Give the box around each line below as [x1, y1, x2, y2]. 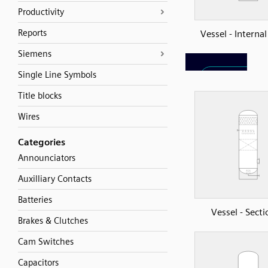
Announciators [18, 153, 75, 163]
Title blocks [18, 90, 62, 101]
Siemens [18, 48, 51, 59]
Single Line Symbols [18, 69, 96, 80]
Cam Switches [18, 236, 74, 247]
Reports [18, 28, 47, 38]
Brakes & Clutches [18, 215, 88, 226]
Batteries [18, 194, 52, 205]
